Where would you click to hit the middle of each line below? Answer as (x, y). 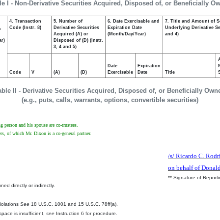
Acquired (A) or (71, 34)
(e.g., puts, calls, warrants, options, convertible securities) (110, 100)
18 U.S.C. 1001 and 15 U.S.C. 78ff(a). (74, 204)
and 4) (172, 34)
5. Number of (68, 21)
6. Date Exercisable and (134, 21)
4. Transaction (25, 21)
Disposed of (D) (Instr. (78, 40)
